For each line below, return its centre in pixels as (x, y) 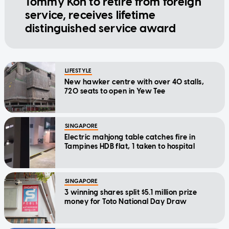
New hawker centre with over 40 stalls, (134, 82)
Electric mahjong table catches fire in (130, 138)
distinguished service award (100, 29)
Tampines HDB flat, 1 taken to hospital (130, 147)
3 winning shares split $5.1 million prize (131, 193)
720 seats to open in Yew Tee (115, 91)
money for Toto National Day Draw (126, 202)
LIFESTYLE (78, 71)
